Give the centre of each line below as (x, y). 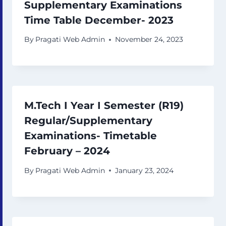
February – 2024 (67, 151)
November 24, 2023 (149, 40)
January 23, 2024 (145, 170)
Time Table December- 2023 (99, 20)
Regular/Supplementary (88, 121)
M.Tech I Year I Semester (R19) (104, 106)
